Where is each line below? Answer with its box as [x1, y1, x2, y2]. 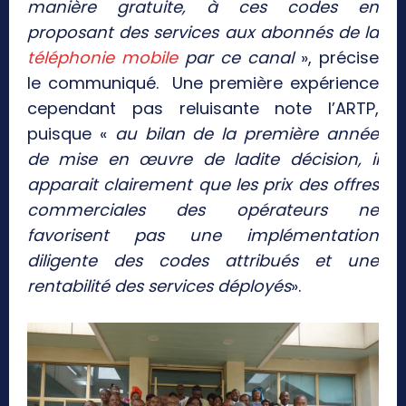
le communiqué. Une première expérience [27, 72, 379, 95]
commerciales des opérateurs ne [27, 198, 379, 222]
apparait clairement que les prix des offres [27, 173, 379, 197]
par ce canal [178, 46, 294, 70]
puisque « [27, 122, 115, 146]
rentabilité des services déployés [27, 275, 291, 298]
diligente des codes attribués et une [27, 249, 379, 273]
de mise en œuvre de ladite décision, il [27, 148, 379, 171]
